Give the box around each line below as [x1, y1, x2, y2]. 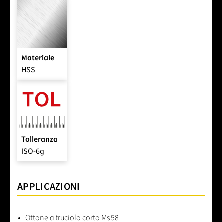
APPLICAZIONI [17, 180, 80, 194]
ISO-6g [21, 146, 44, 157]
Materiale [21, 53, 54, 64]
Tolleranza [21, 134, 57, 145]
